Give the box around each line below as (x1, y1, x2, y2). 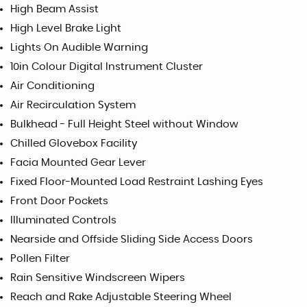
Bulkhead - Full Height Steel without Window (10, 119, 238, 130)
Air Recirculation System (10, 100, 136, 110)
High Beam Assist (10, 4, 99, 14)
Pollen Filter (10, 254, 70, 264)
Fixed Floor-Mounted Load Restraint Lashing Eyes (10, 177, 263, 187)
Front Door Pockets (10, 196, 108, 206)
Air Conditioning (10, 81, 95, 91)
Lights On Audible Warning (10, 42, 148, 53)
